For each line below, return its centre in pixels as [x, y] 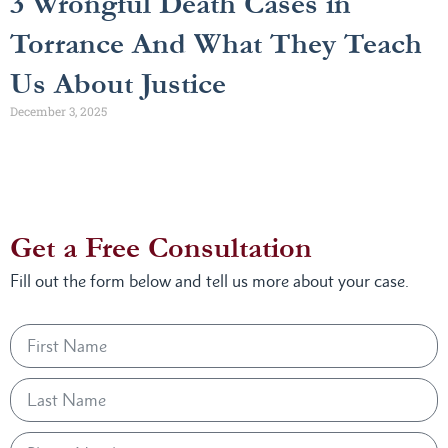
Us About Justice [118, 83]
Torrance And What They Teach [216, 43]
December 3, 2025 [58, 110]
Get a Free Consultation [161, 247]
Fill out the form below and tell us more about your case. [209, 280]
